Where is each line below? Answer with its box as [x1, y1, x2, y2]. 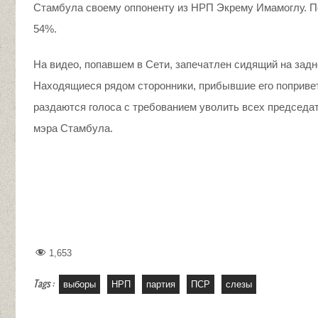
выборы [63, 278, 96, 290]
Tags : [33, 276, 55, 290]
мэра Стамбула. [33, 121, 113, 134]
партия [146, 278, 175, 290]
